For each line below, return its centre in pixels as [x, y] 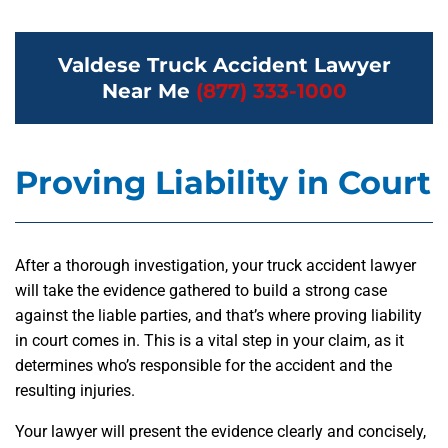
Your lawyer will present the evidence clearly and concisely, [220, 432]
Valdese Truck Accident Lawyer [224, 65]
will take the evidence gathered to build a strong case [201, 291]
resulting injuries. [75, 391]
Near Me [148, 91]
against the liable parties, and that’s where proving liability [218, 316]
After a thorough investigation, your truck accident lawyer [215, 266]
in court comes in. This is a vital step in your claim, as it [209, 341]
